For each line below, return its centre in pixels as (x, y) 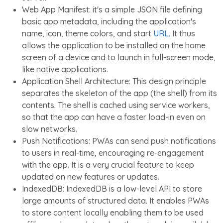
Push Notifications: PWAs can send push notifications (119, 141)
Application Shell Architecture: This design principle (114, 81)
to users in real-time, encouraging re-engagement (113, 153)
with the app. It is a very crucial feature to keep (108, 165)
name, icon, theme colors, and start (87, 33)
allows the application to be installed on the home (114, 45)
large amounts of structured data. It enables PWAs (115, 200)
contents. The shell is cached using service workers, (116, 105)
